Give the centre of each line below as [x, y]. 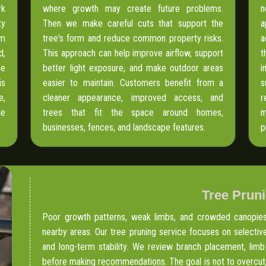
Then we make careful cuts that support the [133, 24]
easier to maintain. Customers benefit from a [133, 83]
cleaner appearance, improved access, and [133, 98]
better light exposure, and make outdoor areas [133, 68]
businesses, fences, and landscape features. [124, 128]
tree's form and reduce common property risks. [133, 39]
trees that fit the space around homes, [133, 113]
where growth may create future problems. [133, 9]
